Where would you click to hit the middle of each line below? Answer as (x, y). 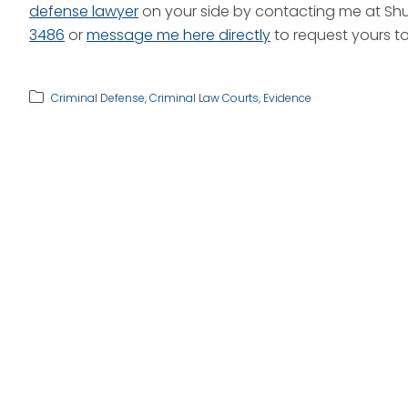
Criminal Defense (98, 98)
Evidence (287, 98)
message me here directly (178, 35)
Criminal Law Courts (204, 98)
